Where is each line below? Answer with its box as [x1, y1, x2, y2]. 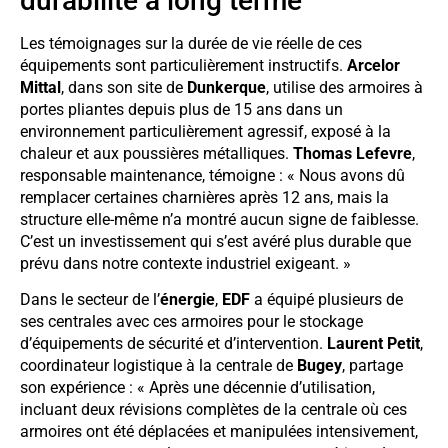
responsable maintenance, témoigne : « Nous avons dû [20, 165, 405, 185]
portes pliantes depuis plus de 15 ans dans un [20, 99, 343, 119]
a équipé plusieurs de [250, 289, 403, 309]
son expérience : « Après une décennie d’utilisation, [20, 377, 375, 397]
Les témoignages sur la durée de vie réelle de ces [20, 33, 362, 53]
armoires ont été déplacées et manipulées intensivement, [20, 421, 418, 441]
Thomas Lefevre [293, 143, 412, 163]
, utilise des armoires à [266, 77, 423, 97]
